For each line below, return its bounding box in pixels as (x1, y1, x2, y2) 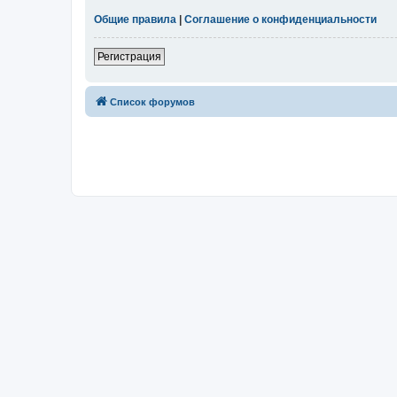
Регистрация (97, 51, 161, 64)
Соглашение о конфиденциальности (184, 13, 377, 27)
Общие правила (94, 13, 176, 27)
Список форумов (110, 97, 195, 108)
